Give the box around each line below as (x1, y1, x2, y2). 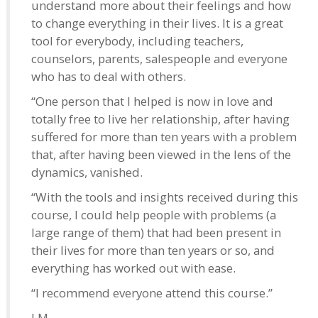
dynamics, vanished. (31, 163, 143, 180)
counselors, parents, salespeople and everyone (31, 50, 287, 67)
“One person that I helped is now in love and (31, 92, 273, 109)
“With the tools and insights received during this (31, 188, 298, 205)
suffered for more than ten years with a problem (31, 128, 297, 145)
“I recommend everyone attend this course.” (31, 284, 273, 301)
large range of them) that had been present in (31, 224, 281, 241)
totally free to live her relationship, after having (31, 110, 290, 127)
